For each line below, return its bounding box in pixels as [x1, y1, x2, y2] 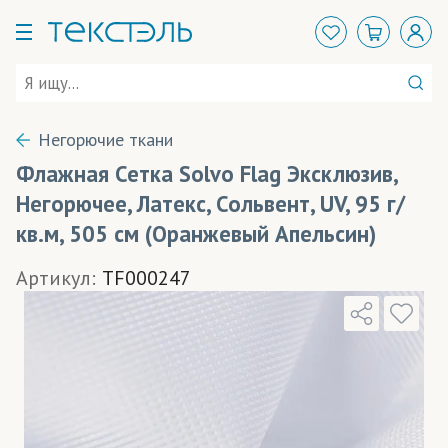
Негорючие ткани [38, 128, 174, 151]
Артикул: [16, 265, 96, 291]
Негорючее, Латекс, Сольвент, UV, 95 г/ [16, 189, 405, 218]
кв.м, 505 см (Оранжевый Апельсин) [16, 219, 376, 248]
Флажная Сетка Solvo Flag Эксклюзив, [16, 159, 397, 188]
